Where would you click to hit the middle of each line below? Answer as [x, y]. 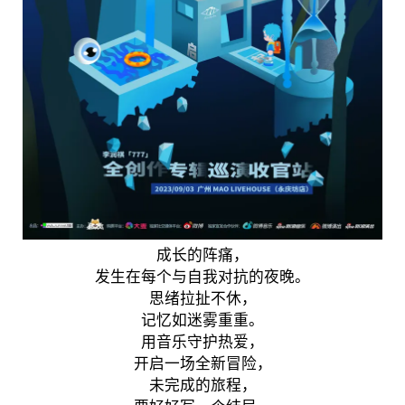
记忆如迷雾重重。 [202, 320]
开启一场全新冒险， [202, 364]
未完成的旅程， [202, 386]
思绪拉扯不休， [202, 299]
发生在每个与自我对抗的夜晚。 [202, 277]
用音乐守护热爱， [202, 342]
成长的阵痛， [202, 255]
